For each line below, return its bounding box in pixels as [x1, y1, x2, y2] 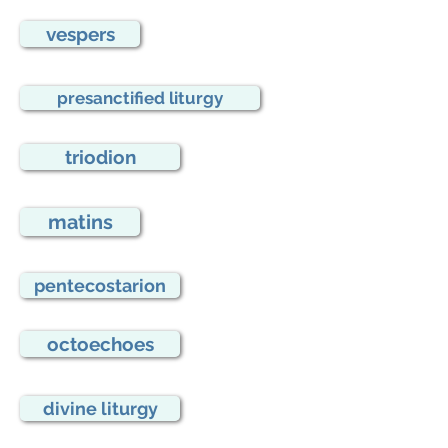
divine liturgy [42, 398, 158, 419]
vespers [45, 23, 115, 45]
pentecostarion [34, 275, 166, 296]
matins [47, 210, 113, 234]
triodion [64, 146, 136, 168]
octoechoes [46, 333, 154, 355]
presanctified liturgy [57, 88, 223, 108]
